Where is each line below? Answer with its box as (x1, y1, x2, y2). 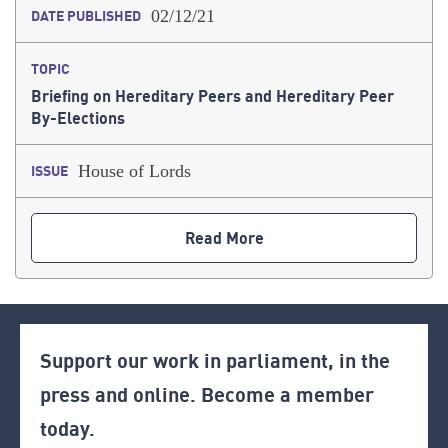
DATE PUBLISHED (31, 7, 141, 25)
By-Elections (31, 108, 125, 129)
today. (40, 416, 95, 442)
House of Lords (78, 161, 191, 182)
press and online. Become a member (40, 382, 374, 408)
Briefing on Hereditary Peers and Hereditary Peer (31, 86, 394, 107)
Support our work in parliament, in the (40, 348, 390, 374)
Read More (184, 228, 264, 249)
